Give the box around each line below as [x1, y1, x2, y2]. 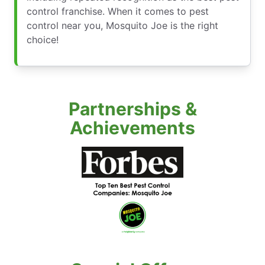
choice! [27, 34, 59, 46]
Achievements [70, 117, 195, 139]
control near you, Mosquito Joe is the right [27, 20, 218, 32]
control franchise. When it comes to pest [27, 5, 209, 18]
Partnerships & [68, 98, 197, 120]
